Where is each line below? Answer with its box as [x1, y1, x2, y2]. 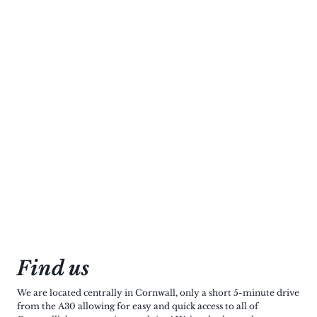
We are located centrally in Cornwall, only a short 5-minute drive [17, 287, 299, 298]
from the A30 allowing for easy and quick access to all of [17, 301, 258, 311]
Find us [17, 256, 89, 281]
